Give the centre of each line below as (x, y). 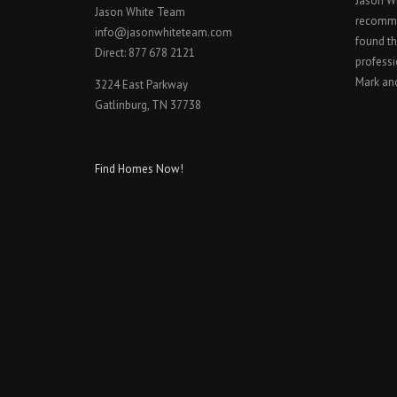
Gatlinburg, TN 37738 (148, 105)
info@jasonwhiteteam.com (163, 32)
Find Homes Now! (139, 168)
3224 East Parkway (141, 84)
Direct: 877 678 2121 (145, 52)
